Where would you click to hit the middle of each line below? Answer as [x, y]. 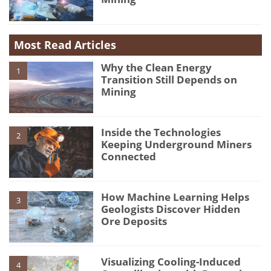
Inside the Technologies [161, 132]
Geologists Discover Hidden [171, 209]
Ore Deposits [134, 221]
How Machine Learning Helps [175, 197]
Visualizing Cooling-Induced [171, 262]
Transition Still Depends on [169, 79]
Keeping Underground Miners [177, 144]
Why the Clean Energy [157, 67]
